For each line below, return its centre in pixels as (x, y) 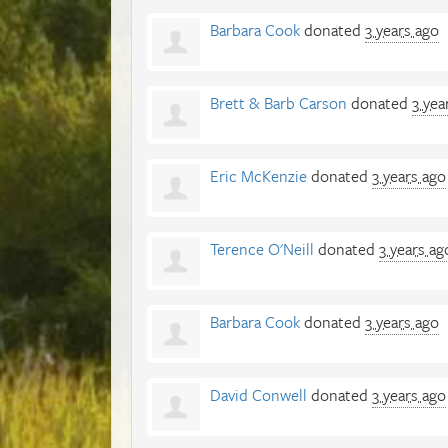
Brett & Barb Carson (278, 102)
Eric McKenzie (258, 175)
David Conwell (258, 394)
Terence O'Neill (262, 248)
